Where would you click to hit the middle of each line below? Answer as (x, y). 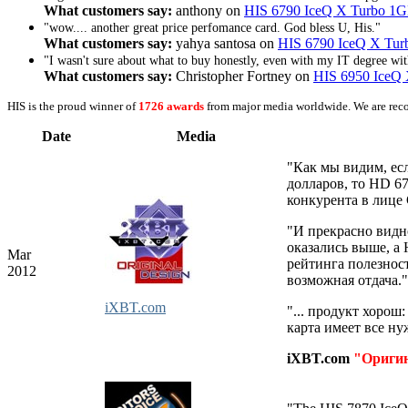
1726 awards (171, 106)
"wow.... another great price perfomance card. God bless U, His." (212, 27)
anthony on (208, 10)
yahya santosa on (225, 43)
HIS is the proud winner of (73, 106)
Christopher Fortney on (243, 76)
